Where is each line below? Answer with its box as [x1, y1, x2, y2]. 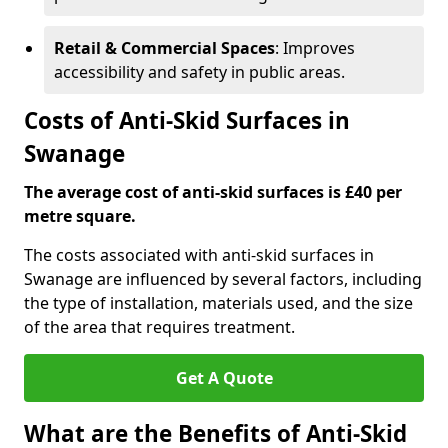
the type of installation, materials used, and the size [24, 292, 413, 314]
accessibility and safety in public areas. [54, 61, 345, 83]
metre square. [24, 205, 136, 227]
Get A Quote [175, 367, 273, 389]
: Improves [275, 37, 355, 59]
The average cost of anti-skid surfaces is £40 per [24, 181, 402, 203]
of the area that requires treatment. [24, 316, 295, 338]
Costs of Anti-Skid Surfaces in [24, 105, 350, 136]
